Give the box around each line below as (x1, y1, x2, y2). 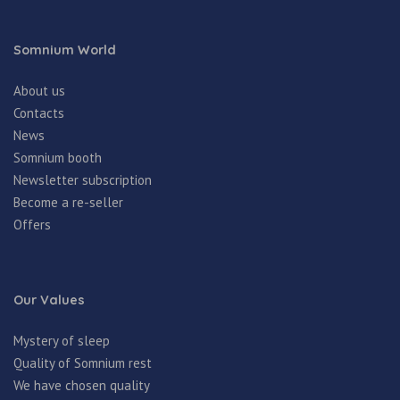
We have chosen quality (13, 377, 150, 395)
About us (13, 82, 65, 100)
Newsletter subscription (13, 171, 152, 189)
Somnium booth (13, 149, 102, 167)
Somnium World (13, 42, 116, 59)
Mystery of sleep (13, 332, 110, 350)
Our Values (13, 292, 85, 309)
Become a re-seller (13, 194, 123, 212)
